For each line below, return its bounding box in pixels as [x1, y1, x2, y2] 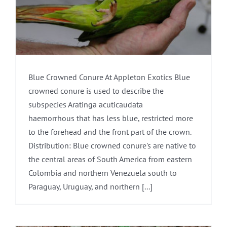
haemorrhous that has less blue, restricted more [28, 113, 193, 124]
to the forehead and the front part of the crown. [28, 127, 191, 137]
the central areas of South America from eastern [28, 154, 192, 165]
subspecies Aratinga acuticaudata [28, 99, 143, 110]
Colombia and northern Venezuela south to [28, 168, 177, 178]
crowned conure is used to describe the [28, 86, 164, 96]
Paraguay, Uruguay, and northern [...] [28, 181, 153, 192]
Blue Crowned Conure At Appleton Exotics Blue [28, 72, 190, 83]
